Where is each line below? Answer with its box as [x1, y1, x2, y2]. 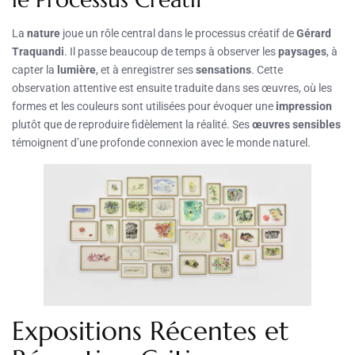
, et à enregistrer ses [96, 63, 196, 76]
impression [276, 99, 332, 113]
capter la [12, 63, 57, 76]
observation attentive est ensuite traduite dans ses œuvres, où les [12, 81, 332, 94]
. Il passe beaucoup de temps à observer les [64, 44, 278, 58]
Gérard [296, 26, 331, 40]
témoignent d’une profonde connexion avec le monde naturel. [12, 136, 311, 149]
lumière [57, 63, 96, 76]
